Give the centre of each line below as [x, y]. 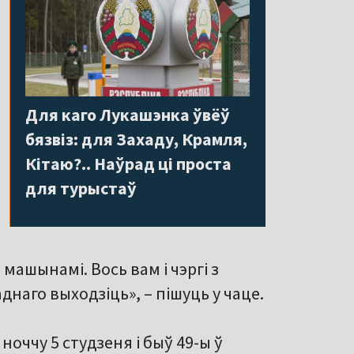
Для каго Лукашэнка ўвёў [128, 114]
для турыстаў [81, 188]
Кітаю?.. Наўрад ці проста [128, 163]
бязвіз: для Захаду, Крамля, [136, 139]
